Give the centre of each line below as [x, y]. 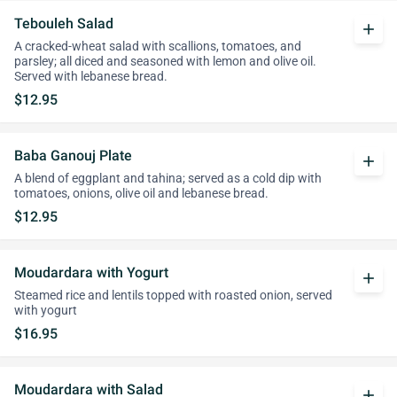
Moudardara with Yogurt [91, 272]
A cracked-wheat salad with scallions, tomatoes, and [158, 47]
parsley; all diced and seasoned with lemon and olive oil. [165, 62]
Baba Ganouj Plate [73, 156]
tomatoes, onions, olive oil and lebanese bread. [141, 194]
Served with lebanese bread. [91, 77]
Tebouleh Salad [64, 23]
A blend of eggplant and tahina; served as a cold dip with [168, 179]
